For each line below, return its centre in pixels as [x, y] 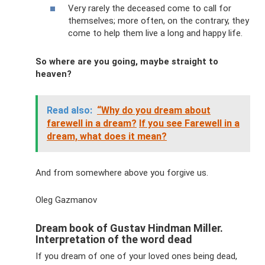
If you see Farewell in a [189, 123]
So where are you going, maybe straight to [127, 61]
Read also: [70, 110]
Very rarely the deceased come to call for [150, 8]
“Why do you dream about [154, 110]
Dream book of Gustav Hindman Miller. [129, 228]
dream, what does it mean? [107, 136]
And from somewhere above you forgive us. [122, 172]
